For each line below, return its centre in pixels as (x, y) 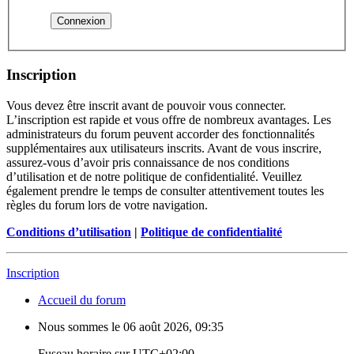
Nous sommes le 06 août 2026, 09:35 (131, 326)
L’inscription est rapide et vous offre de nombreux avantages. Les (169, 119)
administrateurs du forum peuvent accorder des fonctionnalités (160, 134)
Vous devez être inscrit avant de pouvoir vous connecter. (146, 105)
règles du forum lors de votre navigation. (107, 205)
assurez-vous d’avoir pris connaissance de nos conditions (148, 162)
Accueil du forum (82, 299)
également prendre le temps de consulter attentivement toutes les (165, 190)
